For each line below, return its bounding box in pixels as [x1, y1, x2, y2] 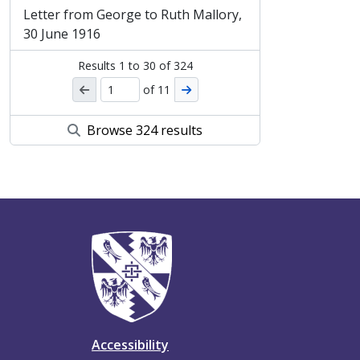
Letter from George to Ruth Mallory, [23, 6, 242, 23]
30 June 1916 [23, 25, 100, 43]
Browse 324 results [84, 121, 202, 139]
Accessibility [92, 336, 169, 354]
